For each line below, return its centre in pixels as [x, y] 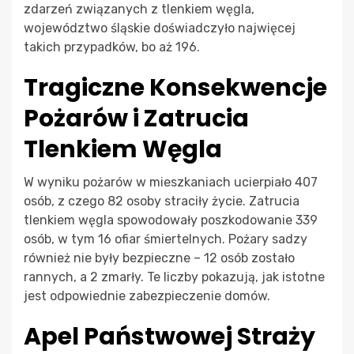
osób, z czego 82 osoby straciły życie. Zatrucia [162, 201]
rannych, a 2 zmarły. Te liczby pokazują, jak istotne [174, 277]
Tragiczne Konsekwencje [175, 88]
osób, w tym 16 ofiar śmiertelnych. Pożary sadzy [166, 239]
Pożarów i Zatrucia [136, 119]
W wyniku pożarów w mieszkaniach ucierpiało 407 [171, 183]
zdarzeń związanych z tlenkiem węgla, [139, 9]
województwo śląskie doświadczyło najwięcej [160, 28]
